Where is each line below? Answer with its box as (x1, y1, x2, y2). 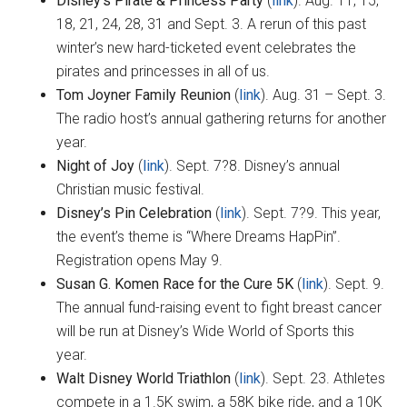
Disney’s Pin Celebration (56, 204, 213, 223)
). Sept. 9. (323, 275, 385, 293)
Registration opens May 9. (56, 252, 223, 270)
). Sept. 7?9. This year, (242, 204, 382, 223)
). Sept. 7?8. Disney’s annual (164, 157, 341, 175)
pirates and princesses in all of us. (56, 63, 271, 81)
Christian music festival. (56, 181, 205, 199)
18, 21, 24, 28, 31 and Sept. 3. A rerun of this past (56, 15, 367, 34)
